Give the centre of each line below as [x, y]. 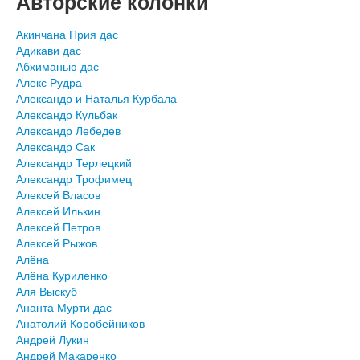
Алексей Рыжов [57, 243]
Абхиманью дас [57, 66]
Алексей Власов [58, 195]
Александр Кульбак [67, 115]
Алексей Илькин [58, 211]
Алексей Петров [58, 227]
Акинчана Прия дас [67, 34]
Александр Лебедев [68, 131]
